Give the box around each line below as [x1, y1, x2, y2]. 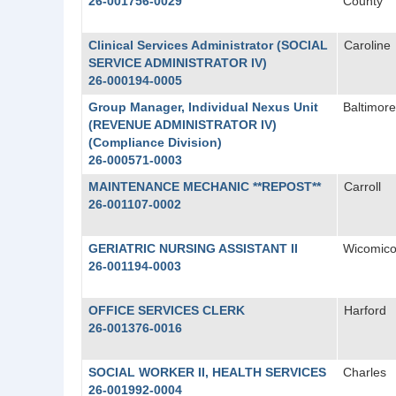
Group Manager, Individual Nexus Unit [88, 100, 318, 114]
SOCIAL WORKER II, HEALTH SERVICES [88, 365, 326, 379]
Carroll [343, 179, 381, 194]
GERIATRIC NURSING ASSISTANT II [88, 241, 298, 255]
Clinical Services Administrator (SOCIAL [88, 38, 328, 52]
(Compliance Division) [88, 135, 222, 149]
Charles [342, 365, 386, 379]
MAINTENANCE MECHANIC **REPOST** [88, 179, 321, 194]
